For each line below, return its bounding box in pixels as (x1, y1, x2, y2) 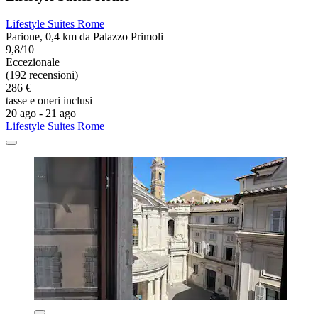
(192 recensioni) (6, 69, 78, 82)
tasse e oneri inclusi (6, 94, 92, 107)
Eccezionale (6, 56, 60, 69)
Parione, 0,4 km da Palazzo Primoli (6, 31, 163, 43)
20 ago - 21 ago (6, 107, 76, 120)
